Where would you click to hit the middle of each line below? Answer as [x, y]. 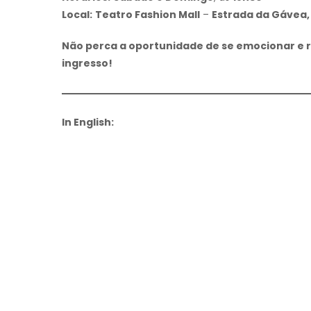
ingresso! [87, 64]
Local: [77, 15]
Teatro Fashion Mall [148, 15]
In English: [88, 123]
